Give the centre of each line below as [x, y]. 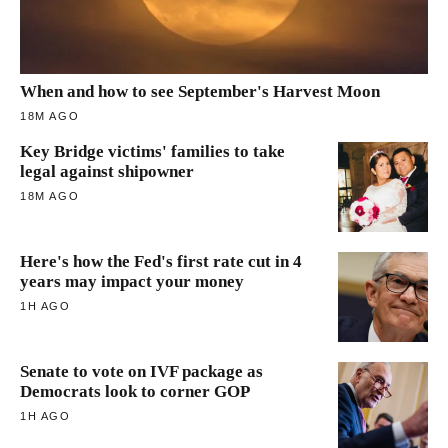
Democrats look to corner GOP [135, 391]
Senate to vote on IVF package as [141, 371]
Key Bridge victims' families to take [152, 151]
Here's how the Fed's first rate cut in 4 [161, 261]
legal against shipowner [107, 171]
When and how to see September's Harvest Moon [200, 91]
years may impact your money [132, 281]
